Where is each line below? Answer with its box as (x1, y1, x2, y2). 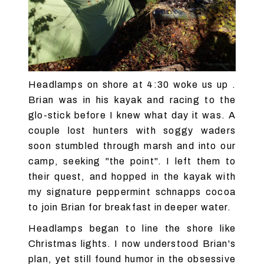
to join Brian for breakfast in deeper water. (28, 202, 231, 213)
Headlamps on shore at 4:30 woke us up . (28, 80, 236, 90)
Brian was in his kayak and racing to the (28, 95, 236, 105)
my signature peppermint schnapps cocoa (28, 187, 236, 197)
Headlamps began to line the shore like (28, 223, 236, 234)
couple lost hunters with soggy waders (28, 126, 236, 136)
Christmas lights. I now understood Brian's (28, 239, 236, 249)
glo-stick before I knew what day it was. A (28, 110, 236, 121)
